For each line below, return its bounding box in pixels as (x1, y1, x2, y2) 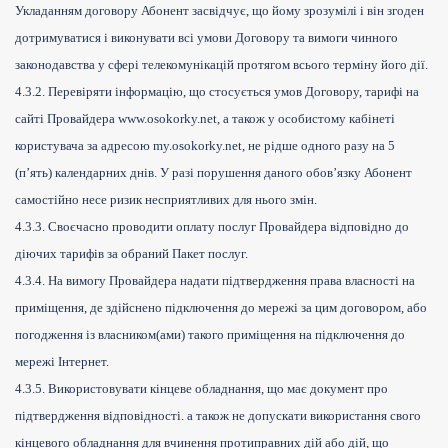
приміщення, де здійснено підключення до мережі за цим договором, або (15, 300, 427, 316)
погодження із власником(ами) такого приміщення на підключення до (15, 327, 405, 343)
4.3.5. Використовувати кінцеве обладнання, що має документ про (15, 381, 388, 397)
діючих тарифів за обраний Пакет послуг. (15, 246, 248, 262)
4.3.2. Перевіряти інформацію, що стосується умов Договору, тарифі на (15, 84, 419, 100)
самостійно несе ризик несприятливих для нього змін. (15, 192, 317, 208)
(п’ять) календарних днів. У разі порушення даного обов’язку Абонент (15, 165, 412, 181)
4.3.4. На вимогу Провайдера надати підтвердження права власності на (15, 273, 415, 289)
